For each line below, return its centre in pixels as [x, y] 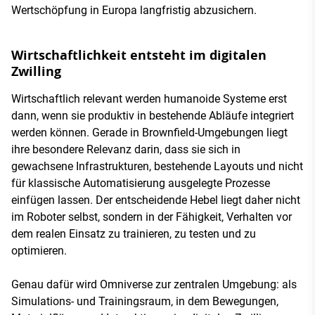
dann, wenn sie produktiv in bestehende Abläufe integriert [153, 115]
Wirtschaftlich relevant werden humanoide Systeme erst [149, 98]
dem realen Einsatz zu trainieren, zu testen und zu [134, 233]
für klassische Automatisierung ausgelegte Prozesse [141, 183]
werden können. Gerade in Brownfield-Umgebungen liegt [149, 132]
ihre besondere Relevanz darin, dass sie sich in [126, 149]
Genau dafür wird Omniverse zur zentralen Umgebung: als [154, 284]
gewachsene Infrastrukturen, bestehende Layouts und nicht [157, 166]
